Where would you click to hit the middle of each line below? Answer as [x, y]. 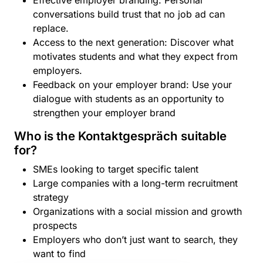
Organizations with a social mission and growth [137, 211]
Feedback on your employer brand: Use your [132, 85]
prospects [55, 225]
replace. [51, 28]
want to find [59, 254]
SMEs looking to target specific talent [116, 169]
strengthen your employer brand [104, 113]
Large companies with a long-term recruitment [135, 183]
